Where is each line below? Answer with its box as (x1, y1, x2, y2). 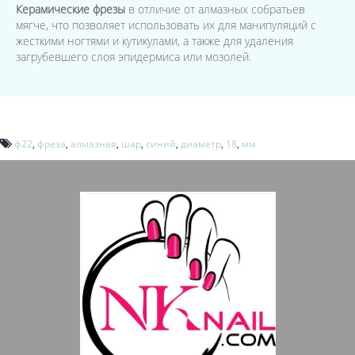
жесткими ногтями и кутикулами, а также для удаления (16, 33, 293, 48)
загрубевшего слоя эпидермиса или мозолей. (16, 49, 251, 64)
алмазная (71, 137, 116, 151)
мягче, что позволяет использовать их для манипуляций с (16, 17, 316, 32)
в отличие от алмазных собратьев (125, 2, 305, 17)
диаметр (181, 137, 221, 151)
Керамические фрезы (16, 2, 125, 17)
